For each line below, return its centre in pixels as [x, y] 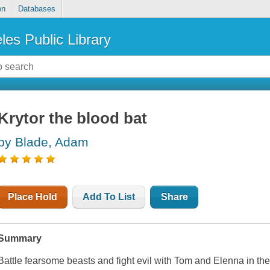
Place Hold [33, 197]
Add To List [109, 197]
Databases [36, 9]
